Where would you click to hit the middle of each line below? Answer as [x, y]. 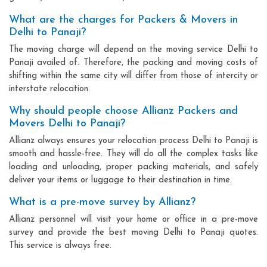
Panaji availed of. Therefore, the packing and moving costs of [133, 63]
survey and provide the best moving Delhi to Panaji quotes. [133, 232]
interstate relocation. [49, 89]
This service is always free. [60, 246]
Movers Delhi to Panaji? [67, 123]
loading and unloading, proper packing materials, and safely [133, 167]
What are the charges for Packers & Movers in [123, 20]
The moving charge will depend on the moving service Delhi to [133, 49]
